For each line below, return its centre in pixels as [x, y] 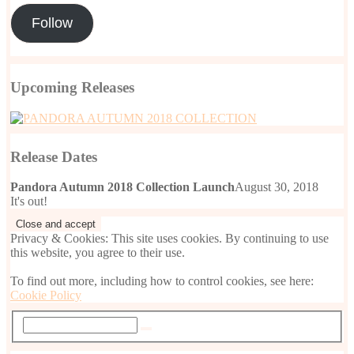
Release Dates [54, 156]
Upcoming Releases [72, 88]
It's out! [29, 201]
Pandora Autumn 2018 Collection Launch [122, 187]
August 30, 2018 [277, 187]
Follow [52, 23]
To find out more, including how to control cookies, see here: [162, 281]
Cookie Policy [46, 296]
